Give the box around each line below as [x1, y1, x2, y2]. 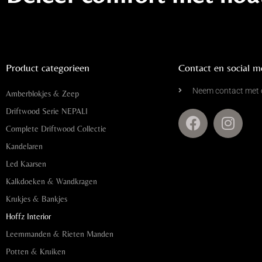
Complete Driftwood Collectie [6, 123, 106, 133]
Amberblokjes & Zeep [6, 88, 79, 98]
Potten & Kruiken [6, 246, 65, 256]
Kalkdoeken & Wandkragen [6, 176, 97, 186]
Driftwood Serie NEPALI [6, 106, 88, 116]
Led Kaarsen [6, 158, 46, 168]
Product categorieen [6, 61, 89, 74]
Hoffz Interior [6, 211, 51, 221]
